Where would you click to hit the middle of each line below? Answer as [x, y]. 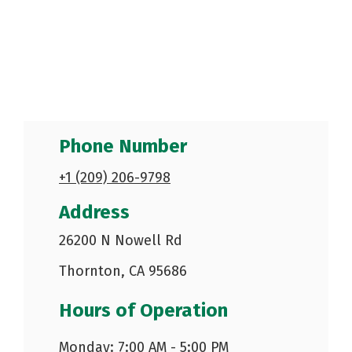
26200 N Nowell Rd [121, 241]
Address [94, 213]
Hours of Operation [143, 311]
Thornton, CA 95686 [123, 271]
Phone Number [123, 147]
